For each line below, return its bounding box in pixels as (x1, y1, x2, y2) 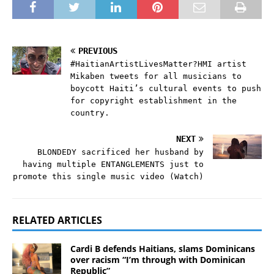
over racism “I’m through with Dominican (70, 254, 245, 266)
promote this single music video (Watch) (13, 172, 204, 182)
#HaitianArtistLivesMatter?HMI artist (70, 59, 246, 69)
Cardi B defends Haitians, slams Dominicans (70, 243, 255, 255)
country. (70, 108, 109, 118)
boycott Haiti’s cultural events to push (70, 84, 261, 94)
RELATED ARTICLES (12, 213, 102, 228)
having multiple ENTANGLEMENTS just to (23, 160, 204, 169)
